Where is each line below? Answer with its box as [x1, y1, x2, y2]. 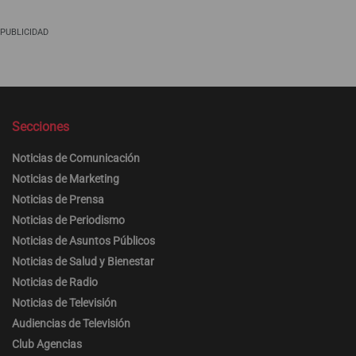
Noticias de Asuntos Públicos [12, 234, 155, 247]
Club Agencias [12, 337, 82, 350]
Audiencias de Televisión [12, 316, 130, 330]
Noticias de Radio [12, 275, 98, 288]
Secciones [12, 118, 69, 134]
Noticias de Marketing [12, 172, 119, 185]
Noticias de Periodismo [12, 213, 125, 226]
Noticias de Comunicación [12, 151, 140, 164]
